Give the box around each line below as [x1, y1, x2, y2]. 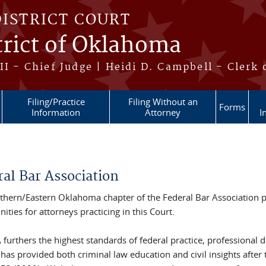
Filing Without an [128, 96, 198, 107]
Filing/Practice [27, 96, 85, 107]
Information [31, 106, 80, 118]
